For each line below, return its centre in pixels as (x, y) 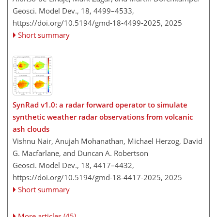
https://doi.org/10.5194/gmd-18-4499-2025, (88, 23)
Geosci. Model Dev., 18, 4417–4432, (73, 165)
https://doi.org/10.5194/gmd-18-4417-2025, (88, 177)
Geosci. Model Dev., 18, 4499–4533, (73, 10)
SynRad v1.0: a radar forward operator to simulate (100, 105)
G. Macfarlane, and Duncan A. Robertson (80, 153)
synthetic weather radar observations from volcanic (103, 117)
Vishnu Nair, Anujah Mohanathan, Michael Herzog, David (108, 141)
